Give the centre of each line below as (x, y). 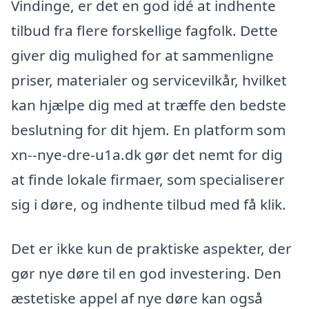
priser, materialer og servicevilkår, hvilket (149, 80)
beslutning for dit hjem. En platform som (148, 130)
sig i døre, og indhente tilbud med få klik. (149, 205)
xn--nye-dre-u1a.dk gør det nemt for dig (147, 155)
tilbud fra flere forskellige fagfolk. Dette (144, 31)
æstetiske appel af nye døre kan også (137, 298)
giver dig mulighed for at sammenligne (142, 56)
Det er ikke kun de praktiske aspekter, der (151, 248)
